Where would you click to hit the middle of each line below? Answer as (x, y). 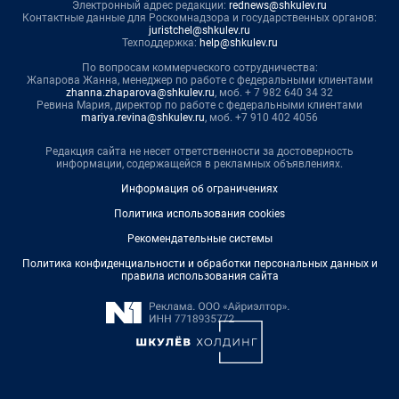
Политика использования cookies (199, 214)
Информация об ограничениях (199, 189)
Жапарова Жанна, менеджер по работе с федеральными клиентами (199, 81)
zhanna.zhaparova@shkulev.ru (140, 93)
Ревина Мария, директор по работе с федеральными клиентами (199, 106)
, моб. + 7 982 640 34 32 (274, 93)
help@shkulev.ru (238, 43)
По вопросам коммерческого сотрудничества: (199, 68)
